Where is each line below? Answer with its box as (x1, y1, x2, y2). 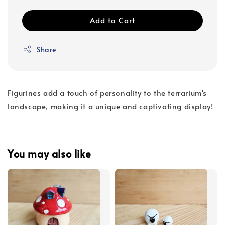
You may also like (8, 147, 91, 161)
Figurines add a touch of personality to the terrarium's (8, 87, 207, 98)
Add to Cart (90, 14, 135, 25)
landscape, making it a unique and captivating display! (8, 100, 213, 111)
